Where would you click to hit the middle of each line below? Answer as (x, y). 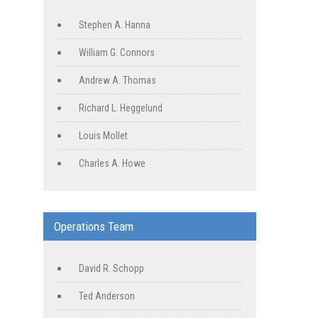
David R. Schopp (111, 269)
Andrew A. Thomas (117, 81)
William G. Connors (117, 53)
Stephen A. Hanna (115, 25)
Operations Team (94, 227)
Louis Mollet (103, 136)
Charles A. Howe (112, 164)
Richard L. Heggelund (121, 108)
